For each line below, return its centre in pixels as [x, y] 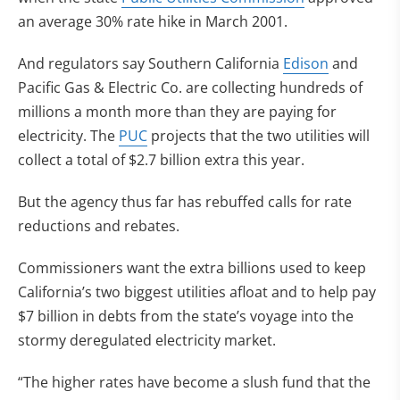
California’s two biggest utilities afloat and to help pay [197, 292]
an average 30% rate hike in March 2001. [153, 21]
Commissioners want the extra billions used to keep [192, 268]
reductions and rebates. [99, 226]
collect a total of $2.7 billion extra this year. [161, 160]
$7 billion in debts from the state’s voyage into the [186, 316]
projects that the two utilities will [258, 136]
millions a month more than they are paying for [177, 112]
